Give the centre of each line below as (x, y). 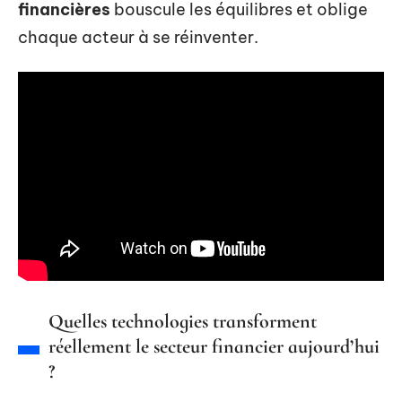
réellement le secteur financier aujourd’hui (214, 347)
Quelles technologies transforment (183, 322)
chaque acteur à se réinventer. (138, 37)
